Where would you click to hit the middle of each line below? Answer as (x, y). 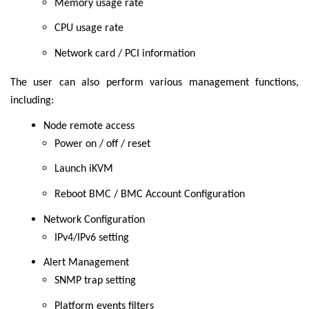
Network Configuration (94, 220)
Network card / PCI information (125, 53)
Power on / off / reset (102, 144)
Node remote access (89, 126)
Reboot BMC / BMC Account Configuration (150, 194)
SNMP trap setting (95, 281)
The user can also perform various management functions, (154, 82)
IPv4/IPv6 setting (92, 238)
